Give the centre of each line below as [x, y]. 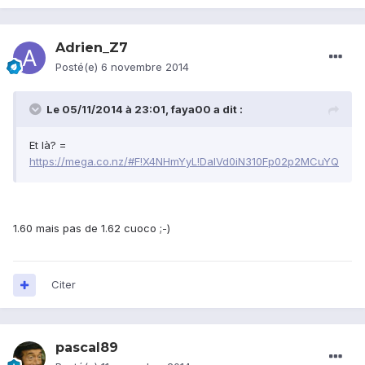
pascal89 [87, 348]
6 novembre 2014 [145, 67]
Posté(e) [78, 67]
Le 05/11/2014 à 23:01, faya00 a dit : [145, 110]
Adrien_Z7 [92, 48]
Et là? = [48, 145]
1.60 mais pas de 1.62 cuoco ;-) [92, 229]
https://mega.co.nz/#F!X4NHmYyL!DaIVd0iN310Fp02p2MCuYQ [184, 162]
